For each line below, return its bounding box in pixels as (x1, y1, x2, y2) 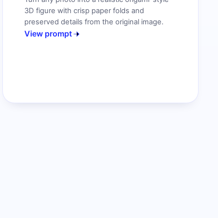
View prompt (24, 29, 73, 39)
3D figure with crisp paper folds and (24, 6, 145, 16)
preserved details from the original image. (24, 18, 164, 27)
